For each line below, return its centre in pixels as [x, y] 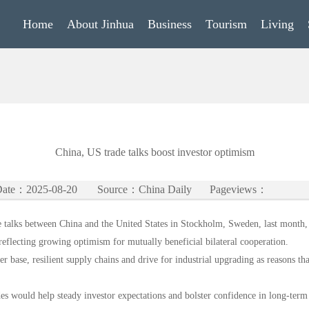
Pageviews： [239, 189]
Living [277, 24]
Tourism [226, 24]
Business [170, 24]
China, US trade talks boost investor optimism [154, 152]
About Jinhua [100, 24]
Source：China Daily [144, 189]
